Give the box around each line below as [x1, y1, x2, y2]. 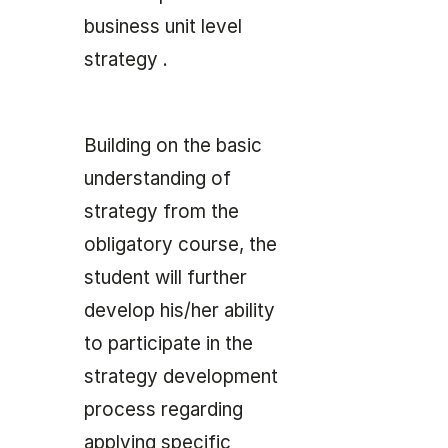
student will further [84, 266, 247, 290]
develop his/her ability [84, 299, 275, 323]
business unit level [84, 15, 242, 39]
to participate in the [84, 332, 253, 356]
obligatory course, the [84, 233, 277, 257]
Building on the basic [84, 134, 262, 158]
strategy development [84, 365, 278, 389]
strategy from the [84, 200, 239, 224]
